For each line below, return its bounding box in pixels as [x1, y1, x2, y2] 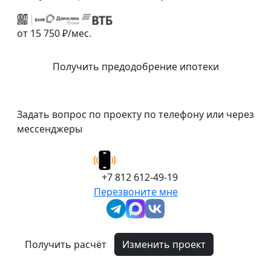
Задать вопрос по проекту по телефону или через [17, 108, 254, 121]
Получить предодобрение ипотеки [52, 60, 219, 73]
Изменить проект [122, 238, 206, 251]
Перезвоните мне [93, 185, 178, 198]
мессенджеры [17, 122, 82, 135]
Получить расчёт [25, 238, 106, 251]
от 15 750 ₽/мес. [17, 27, 91, 40]
